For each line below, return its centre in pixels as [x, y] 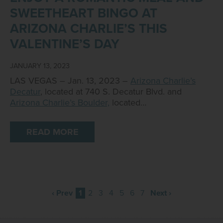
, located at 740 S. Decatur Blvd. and [111, 92]
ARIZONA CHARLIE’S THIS [89, 29]
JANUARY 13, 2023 [40, 66]
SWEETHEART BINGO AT [84, 13]
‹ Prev [62, 193]
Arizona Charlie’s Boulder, [60, 103]
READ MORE [52, 132]
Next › [161, 193]
